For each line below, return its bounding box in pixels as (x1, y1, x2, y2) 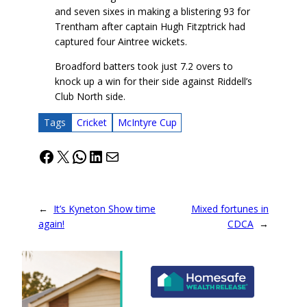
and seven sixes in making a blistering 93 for (55, 4, 250, 18)
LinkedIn (87, 144, 151, 167)
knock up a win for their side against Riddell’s (55, 74, 252, 88)
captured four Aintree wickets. (55, 34, 190, 48)
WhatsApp (71, 144, 149, 167)
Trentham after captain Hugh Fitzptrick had (55, 19, 245, 33)
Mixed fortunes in (191, 201, 269, 215)
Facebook (38, 144, 109, 167)
